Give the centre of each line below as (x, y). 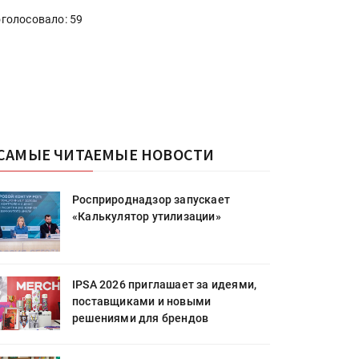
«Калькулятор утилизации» (147, 216)
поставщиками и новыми (142, 301)
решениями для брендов (141, 318)
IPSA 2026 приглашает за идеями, (165, 284)
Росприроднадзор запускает (151, 200)
